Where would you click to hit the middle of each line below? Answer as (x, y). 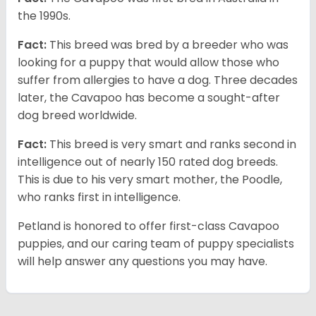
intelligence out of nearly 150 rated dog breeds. (148, 162)
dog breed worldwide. (77, 116)
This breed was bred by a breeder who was (168, 45)
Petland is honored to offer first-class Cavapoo (148, 226)
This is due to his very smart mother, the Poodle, (150, 180)
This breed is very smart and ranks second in (171, 145)
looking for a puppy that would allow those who (148, 63)
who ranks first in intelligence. (99, 197)
